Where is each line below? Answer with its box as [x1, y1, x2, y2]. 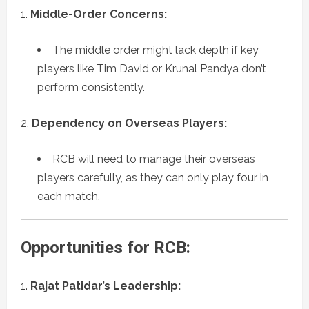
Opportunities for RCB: [21, 238, 190, 258]
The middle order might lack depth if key [52, 43, 259, 57]
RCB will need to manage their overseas [52, 152, 255, 166]
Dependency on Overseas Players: [32, 117, 227, 130]
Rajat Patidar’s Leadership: [30, 279, 181, 293]
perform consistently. [37, 81, 145, 94]
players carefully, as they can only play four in [37, 171, 268, 185]
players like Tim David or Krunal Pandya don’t [37, 62, 266, 76]
